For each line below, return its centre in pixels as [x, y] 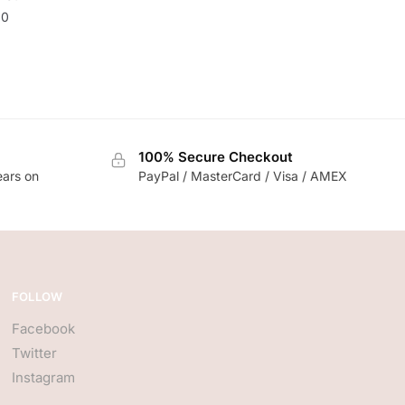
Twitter [34, 353]
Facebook [43, 329]
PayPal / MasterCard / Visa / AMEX [243, 175]
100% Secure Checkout [216, 156]
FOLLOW [37, 297]
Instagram [43, 378]
